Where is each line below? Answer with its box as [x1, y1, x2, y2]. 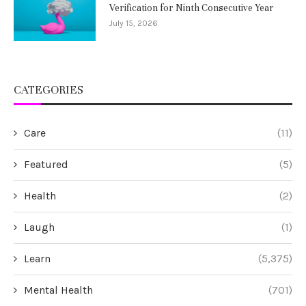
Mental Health [24, 283, 93, 297]
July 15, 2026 [109, 18, 158, 29]
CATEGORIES [14, 83, 83, 98]
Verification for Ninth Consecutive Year [109, 2, 274, 14]
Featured [24, 158, 68, 171]
